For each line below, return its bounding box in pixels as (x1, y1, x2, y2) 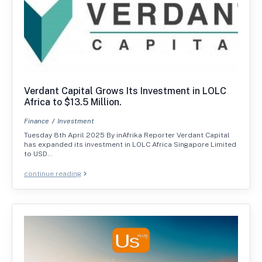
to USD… (24, 149, 53, 158)
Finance (24, 116, 49, 125)
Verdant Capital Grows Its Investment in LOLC (24, 85, 226, 96)
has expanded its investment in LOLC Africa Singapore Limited (24, 140, 236, 149)
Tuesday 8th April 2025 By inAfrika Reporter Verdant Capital (24, 130, 230, 139)
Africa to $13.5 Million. (24, 96, 122, 108)
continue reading (24, 169, 81, 178)
